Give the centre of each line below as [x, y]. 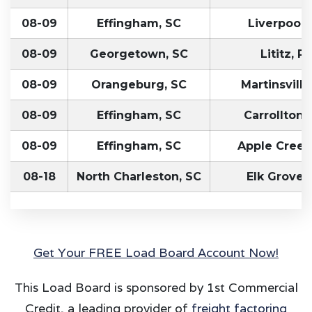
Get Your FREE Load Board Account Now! [156, 252]
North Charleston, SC [139, 176]
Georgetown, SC [139, 54]
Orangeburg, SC [139, 84]
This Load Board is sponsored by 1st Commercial [156, 287]
